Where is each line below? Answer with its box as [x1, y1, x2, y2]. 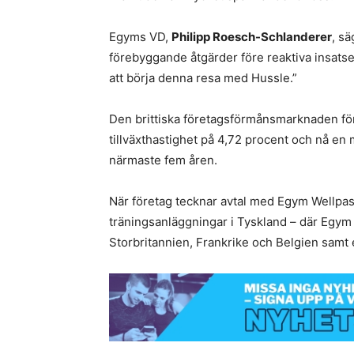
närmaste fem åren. [109, 153, 217, 168]
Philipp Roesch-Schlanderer [171, 29, 332, 44]
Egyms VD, [109, 29, 171, 44]
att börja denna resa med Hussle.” [109, 70, 297, 85]
